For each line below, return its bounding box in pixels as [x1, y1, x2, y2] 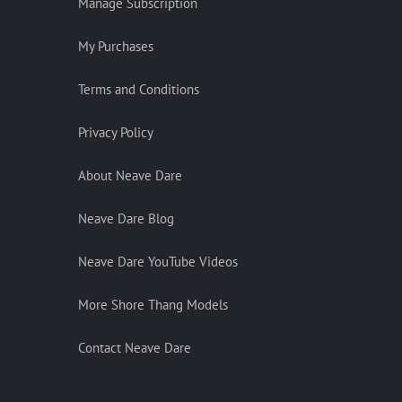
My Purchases [78, 38, 153, 55]
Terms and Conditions [78, 81, 199, 98]
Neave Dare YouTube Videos [78, 253, 238, 270]
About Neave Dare [78, 167, 182, 184]
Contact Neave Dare [78, 339, 191, 356]
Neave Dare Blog [78, 210, 174, 227]
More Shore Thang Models [78, 296, 228, 313]
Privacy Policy [78, 124, 153, 141]
